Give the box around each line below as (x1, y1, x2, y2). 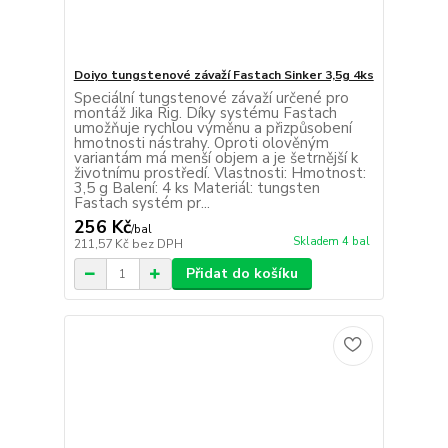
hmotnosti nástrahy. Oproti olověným (73, 133, 329, 154)
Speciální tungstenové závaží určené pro (73, 88, 349, 109)
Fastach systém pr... (73, 193, 210, 214)
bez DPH (131, 236, 183, 253)
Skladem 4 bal (292, 234, 370, 250)
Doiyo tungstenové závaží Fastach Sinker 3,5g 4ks (73, 67, 374, 84)
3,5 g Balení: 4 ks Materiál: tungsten (73, 178, 320, 199)
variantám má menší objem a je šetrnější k (73, 148, 358, 169)
